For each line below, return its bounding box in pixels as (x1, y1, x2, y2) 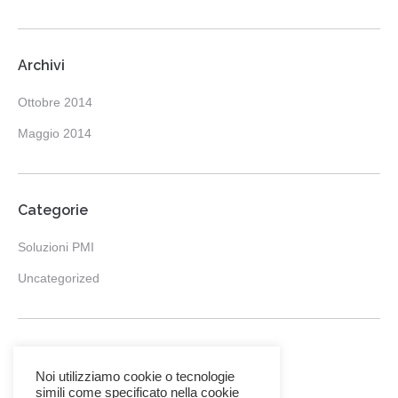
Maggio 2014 (18, 126, 92, 140)
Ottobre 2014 (18, 95, 92, 109)
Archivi (18, 57, 65, 74)
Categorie (18, 202, 88, 219)
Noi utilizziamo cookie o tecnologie (36, 370, 235, 384)
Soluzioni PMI (18, 240, 94, 254)
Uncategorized (18, 271, 99, 285)
